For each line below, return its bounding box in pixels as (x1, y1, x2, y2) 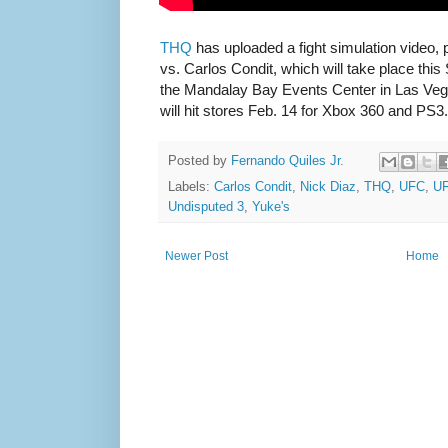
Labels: (168, 179, 214, 194)
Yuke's (252, 199, 290, 214)
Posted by (168, 153, 231, 168)
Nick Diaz (300, 179, 356, 194)
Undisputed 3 (168, 199, 244, 214)
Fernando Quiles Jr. (231, 153, 344, 168)
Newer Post (165, 248, 228, 263)
